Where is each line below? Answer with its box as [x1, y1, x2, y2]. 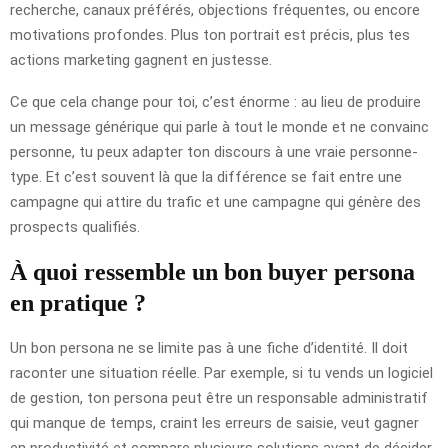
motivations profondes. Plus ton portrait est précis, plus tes [10, 25, 410, 44]
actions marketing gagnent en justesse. [10, 50, 272, 69]
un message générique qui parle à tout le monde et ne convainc [10, 117, 429, 136]
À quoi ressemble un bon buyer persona [10, 258, 415, 285]
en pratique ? [10, 289, 146, 316]
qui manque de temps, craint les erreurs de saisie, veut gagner [10, 413, 419, 432]
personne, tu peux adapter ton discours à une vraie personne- [10, 142, 418, 161]
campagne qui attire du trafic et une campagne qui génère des [10, 192, 421, 211]
